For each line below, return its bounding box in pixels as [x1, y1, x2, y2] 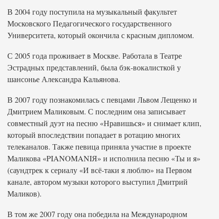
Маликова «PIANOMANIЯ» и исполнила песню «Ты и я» [7, 153, 200, 163]
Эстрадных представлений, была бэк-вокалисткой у [7, 62, 181, 72]
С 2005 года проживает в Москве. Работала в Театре [7, 50, 182, 61]
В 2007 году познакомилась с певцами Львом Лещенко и [7, 94, 197, 105]
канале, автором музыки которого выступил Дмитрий [7, 176, 188, 187]
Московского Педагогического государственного [7, 18, 172, 28]
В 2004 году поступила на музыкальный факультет [7, 6, 177, 17]
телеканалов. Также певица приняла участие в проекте [7, 141, 191, 152]
